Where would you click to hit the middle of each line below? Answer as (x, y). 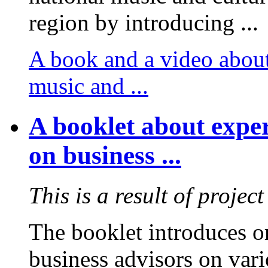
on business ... (105, 156)
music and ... (89, 86)
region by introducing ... (144, 23)
